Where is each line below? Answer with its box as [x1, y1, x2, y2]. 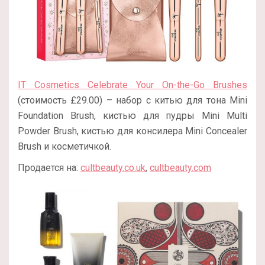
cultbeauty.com [150, 162, 211, 174]
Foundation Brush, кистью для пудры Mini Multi [18, 110, 247, 122]
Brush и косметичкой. [18, 141, 111, 153]
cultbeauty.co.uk [80, 162, 146, 174]
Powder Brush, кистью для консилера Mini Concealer [18, 125, 247, 137]
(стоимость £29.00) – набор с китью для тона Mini [18, 95, 247, 106]
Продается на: [18, 162, 80, 174]
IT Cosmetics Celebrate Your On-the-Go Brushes [18, 79, 247, 91]
